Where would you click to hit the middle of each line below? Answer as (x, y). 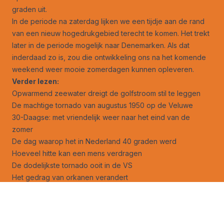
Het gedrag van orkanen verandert (70, 177)
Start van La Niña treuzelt (53, 189)
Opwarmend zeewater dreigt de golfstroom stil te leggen (106, 93)
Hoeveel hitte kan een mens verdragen (77, 153)
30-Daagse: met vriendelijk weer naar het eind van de (101, 117)
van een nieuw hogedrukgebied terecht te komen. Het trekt (111, 33)
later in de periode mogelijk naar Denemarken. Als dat (101, 45)
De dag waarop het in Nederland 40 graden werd (94, 141)
